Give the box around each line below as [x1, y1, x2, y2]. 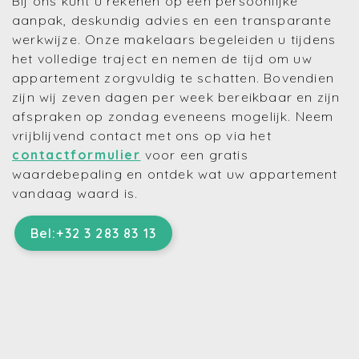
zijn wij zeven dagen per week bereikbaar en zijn [12, 89, 341, 106]
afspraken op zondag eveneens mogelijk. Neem [12, 108, 334, 125]
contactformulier [12, 147, 141, 163]
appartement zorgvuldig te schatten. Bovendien [12, 70, 335, 87]
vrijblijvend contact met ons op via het [12, 127, 272, 144]
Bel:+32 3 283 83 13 [30, 225, 157, 242]
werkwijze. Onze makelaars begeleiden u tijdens [12, 31, 337, 48]
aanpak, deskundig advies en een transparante [12, 12, 332, 29]
